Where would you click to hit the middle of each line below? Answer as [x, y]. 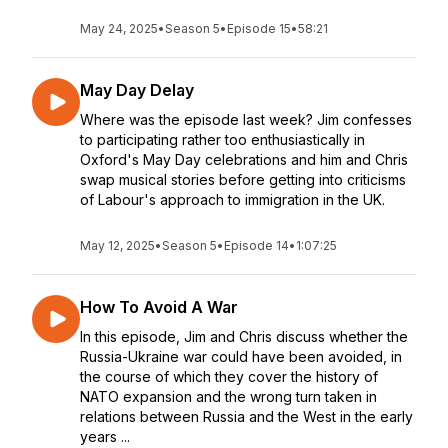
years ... [105, 436]
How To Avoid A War [159, 307]
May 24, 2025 [119, 28]
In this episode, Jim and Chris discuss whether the [244, 336]
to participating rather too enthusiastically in [222, 139]
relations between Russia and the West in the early [246, 416]
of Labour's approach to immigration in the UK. [232, 199]
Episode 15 [259, 28]
